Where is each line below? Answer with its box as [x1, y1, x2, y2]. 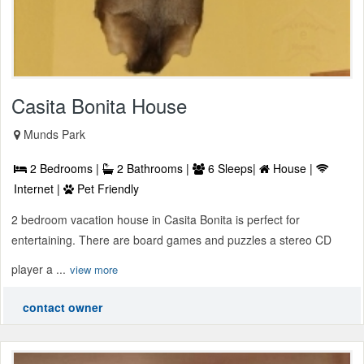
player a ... [11, 261, 66, 278]
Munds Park [24, 126, 85, 143]
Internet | [14, 180, 63, 197]
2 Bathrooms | [114, 160, 193, 177]
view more [70, 262, 118, 278]
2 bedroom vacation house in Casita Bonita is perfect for [11, 211, 300, 228]
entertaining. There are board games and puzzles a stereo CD [11, 232, 331, 249]
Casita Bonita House [11, 91, 187, 120]
